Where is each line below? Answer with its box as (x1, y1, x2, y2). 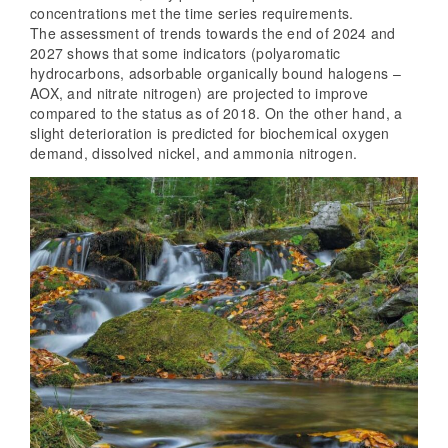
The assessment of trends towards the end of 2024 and (30, 22, 396, 43)
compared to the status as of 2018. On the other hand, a (30, 102, 403, 123)
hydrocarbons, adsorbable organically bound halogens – (30, 62, 401, 83)
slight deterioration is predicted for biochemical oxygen (30, 122, 390, 143)
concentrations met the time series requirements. (30, 2, 354, 23)
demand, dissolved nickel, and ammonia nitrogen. (30, 142, 358, 163)
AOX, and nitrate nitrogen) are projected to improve (30, 82, 369, 103)
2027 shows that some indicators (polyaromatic (30, 42, 341, 63)
